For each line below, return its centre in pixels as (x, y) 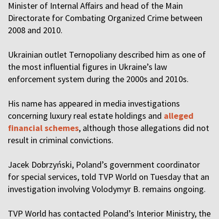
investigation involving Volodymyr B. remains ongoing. (108, 189)
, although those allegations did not (144, 128)
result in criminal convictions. (62, 140)
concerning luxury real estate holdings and (86, 116)
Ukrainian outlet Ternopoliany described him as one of (107, 55)
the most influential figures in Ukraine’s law (88, 67)
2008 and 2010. (36, 30)
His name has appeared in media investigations (94, 103)
